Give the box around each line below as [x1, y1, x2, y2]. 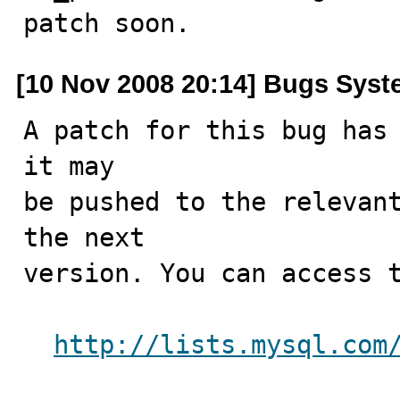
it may [23, 151, 114, 181]
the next [23, 222, 145, 253]
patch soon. [23, 8, 190, 38]
